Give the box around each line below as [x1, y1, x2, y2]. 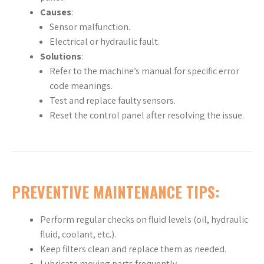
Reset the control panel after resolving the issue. [49, 109, 244, 122]
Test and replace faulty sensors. [49, 94, 176, 107]
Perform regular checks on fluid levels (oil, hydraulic [40, 213, 248, 226]
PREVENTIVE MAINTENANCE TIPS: [12, 180, 220, 203]
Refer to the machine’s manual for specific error [49, 65, 239, 78]
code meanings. [49, 80, 113, 93]
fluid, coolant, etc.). [40, 228, 116, 241]
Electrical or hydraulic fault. [49, 35, 160, 48]
